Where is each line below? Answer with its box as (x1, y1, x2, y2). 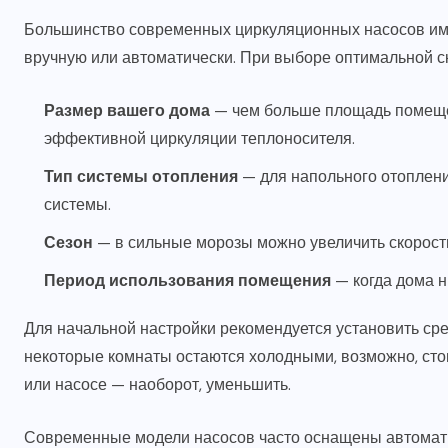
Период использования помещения (44, 270, 331, 292)
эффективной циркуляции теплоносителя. (44, 128, 355, 150)
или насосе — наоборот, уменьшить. (24, 374, 291, 396)
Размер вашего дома (44, 100, 210, 122)
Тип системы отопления (44, 166, 238, 188)
